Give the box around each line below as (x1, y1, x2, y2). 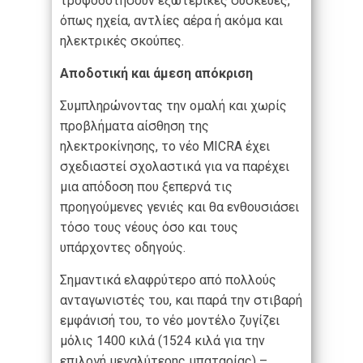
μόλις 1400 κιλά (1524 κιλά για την (60, 333, 265, 349)
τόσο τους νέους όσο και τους (60, 220, 238, 236)
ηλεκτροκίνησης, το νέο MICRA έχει (60, 139, 270, 155)
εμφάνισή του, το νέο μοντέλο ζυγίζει (60, 313, 280, 329)
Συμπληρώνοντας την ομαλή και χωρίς (60, 98, 287, 114)
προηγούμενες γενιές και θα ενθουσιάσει (60, 199, 299, 216)
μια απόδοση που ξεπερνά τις (60, 179, 233, 195)
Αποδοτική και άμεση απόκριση (60, 66, 253, 82)
